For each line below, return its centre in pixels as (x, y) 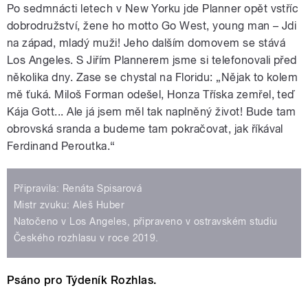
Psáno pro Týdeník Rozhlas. (82, 280)
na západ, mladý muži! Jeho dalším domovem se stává (146, 43)
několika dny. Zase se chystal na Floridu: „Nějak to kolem (153, 78)
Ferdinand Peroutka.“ (61, 146)
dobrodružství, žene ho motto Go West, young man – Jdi (152, 26)
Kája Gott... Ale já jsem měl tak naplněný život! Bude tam (152, 112)
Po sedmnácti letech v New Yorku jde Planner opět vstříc (153, 9)
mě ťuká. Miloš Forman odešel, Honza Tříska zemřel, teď (151, 95)
